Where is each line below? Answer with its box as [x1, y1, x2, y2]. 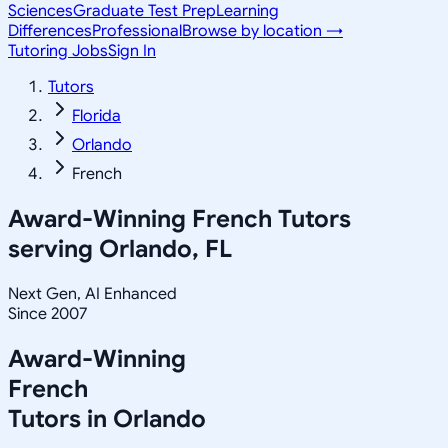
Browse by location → [182, 21, 343, 41]
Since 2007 [8, 303, 87, 324]
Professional [92, 21, 182, 41]
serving [8, 233, 99, 264]
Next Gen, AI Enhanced [8, 283, 177, 304]
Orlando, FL [99, 233, 232, 264]
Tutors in [8, 403, 113, 434]
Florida [72, 106, 121, 126]
